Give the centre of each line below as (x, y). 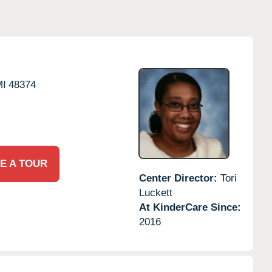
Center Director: (179, 178)
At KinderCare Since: (190, 207)
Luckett (155, 192)
